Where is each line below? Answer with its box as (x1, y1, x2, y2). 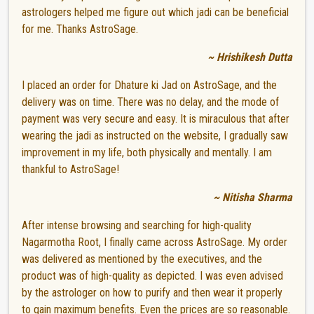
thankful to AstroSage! (22, 162, 120, 176)
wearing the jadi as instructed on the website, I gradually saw (22, 128, 289, 142)
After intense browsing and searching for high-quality (22, 218, 252, 232)
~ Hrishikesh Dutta (207, 50, 292, 64)
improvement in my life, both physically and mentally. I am (22, 145, 273, 159)
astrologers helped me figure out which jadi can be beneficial (22, 5, 289, 19)
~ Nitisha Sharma (212, 190, 292, 204)
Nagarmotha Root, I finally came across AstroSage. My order (22, 235, 288, 249)
